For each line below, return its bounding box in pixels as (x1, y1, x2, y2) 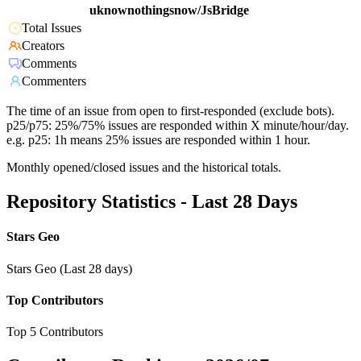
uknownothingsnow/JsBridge (89, 3, 249, 18)
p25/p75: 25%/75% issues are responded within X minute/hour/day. (6, 118, 349, 133)
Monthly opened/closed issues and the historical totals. (6, 160, 281, 175)
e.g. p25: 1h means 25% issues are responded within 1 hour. (6, 133, 310, 147)
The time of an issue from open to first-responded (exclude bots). (6, 104, 334, 118)
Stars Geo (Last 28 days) (6, 261, 132, 276)
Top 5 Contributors (6, 325, 103, 339)
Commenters (22, 74, 86, 89)
